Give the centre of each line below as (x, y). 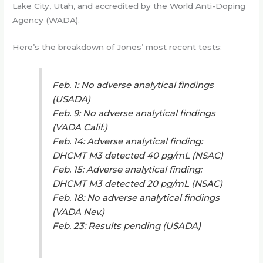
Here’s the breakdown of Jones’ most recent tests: (117, 47)
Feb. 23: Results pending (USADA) (127, 225)
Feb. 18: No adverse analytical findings (136, 197)
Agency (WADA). (46, 20)
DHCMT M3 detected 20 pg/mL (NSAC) (138, 183)
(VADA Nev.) (79, 211)
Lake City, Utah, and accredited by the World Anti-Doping (129, 6)
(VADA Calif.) (80, 127)
